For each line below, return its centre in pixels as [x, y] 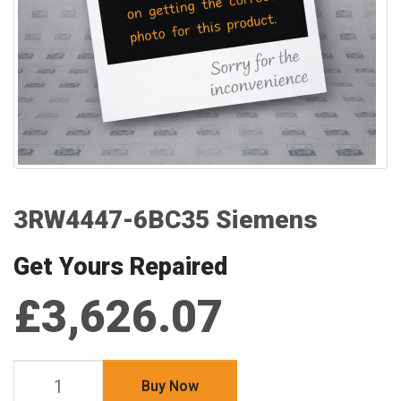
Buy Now [170, 386]
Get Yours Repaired [120, 267]
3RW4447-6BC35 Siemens [166, 220]
